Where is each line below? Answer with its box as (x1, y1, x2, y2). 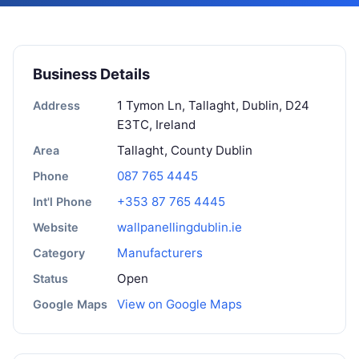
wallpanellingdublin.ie (117, 220, 242, 236)
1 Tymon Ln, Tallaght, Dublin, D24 (117, 98, 309, 114)
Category (33, 246, 85, 260)
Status (33, 272, 68, 286)
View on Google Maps (117, 296, 242, 313)
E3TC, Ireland (117, 117, 196, 133)
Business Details (33, 65, 150, 83)
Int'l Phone (33, 195, 92, 209)
